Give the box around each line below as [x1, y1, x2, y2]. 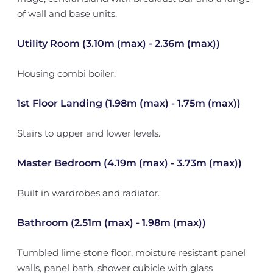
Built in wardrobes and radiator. [16, 187, 160, 199]
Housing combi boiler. [16, 68, 116, 79]
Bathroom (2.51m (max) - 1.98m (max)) [16, 217, 206, 229]
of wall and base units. [16, 8, 117, 19]
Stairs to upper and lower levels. [16, 127, 160, 139]
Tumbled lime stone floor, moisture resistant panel [16, 247, 246, 258]
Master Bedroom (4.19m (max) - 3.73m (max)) [16, 157, 242, 169]
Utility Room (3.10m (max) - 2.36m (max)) [16, 38, 220, 49]
